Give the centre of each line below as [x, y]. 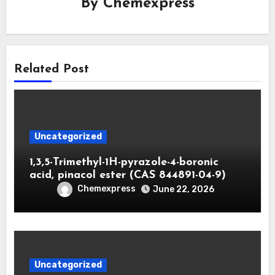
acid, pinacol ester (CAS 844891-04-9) [127, 175]
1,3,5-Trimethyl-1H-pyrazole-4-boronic [124, 162]
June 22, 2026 [183, 189]
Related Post [51, 69]
